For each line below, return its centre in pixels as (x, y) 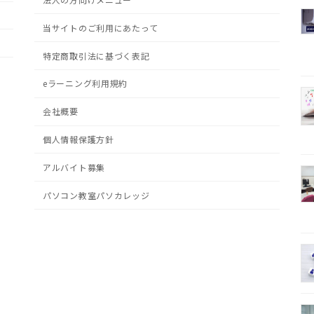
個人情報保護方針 (78, 139)
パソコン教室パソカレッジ (96, 195)
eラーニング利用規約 (86, 83)
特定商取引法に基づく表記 (96, 55)
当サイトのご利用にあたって (101, 27)
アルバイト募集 (74, 167)
